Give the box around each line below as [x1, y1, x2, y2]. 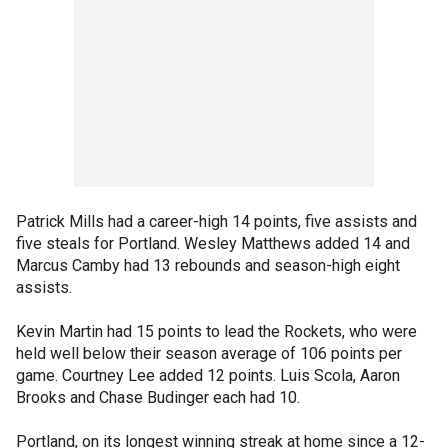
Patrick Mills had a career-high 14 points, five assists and [16, 212, 417, 231]
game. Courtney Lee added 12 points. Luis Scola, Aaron [16, 366, 400, 385]
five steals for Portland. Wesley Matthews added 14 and [16, 234, 410, 253]
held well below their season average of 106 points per [16, 344, 402, 363]
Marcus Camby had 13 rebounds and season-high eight [16, 256, 400, 275]
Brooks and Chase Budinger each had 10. [16, 388, 300, 407]
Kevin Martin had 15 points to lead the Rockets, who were [16, 322, 417, 341]
